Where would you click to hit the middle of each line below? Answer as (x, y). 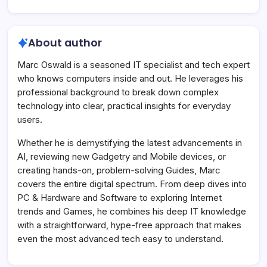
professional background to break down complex (118, 92)
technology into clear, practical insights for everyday (124, 105)
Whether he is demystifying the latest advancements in (130, 142)
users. (30, 119)
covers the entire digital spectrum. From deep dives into (132, 184)
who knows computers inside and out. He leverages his (130, 78)
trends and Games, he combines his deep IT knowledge (132, 211)
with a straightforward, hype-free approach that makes (129, 225)
